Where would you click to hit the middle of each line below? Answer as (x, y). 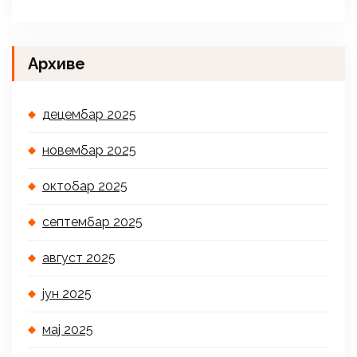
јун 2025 (67, 294)
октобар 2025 (85, 186)
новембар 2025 (89, 151)
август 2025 (79, 258)
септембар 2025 (92, 222)
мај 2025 (68, 330)
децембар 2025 (89, 115)
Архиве (57, 64)
